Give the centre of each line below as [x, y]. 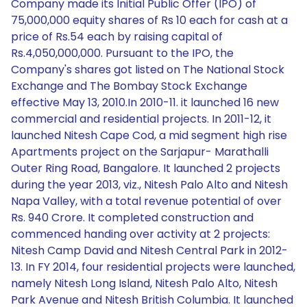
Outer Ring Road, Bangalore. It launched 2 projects [146, 168]
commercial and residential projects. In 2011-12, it [141, 119]
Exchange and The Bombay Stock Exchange [129, 86]
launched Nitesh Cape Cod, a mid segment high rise [149, 135]
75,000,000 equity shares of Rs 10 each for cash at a [149, 20]
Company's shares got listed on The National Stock [148, 70]
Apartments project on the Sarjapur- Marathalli [140, 152]
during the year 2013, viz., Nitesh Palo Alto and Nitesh [149, 185]
